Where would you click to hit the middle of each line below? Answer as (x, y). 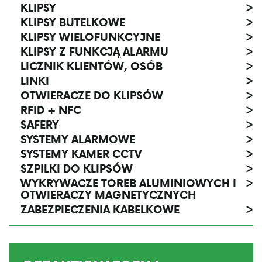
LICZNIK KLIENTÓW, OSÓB (92, 66)
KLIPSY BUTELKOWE (73, 23)
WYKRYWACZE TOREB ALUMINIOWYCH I (128, 183)
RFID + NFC (51, 110)
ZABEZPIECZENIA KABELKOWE (100, 210)
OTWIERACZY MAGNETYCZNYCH (108, 195)
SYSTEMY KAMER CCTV (81, 154)
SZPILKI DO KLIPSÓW (77, 169)
